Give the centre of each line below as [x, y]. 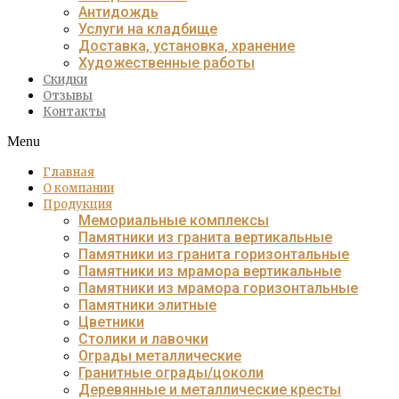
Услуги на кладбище [148, 29]
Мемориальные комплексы [174, 221]
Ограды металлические [160, 356]
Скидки [65, 80]
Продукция [77, 205]
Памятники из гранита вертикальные [205, 238]
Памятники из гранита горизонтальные [214, 255]
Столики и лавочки [143, 339]
